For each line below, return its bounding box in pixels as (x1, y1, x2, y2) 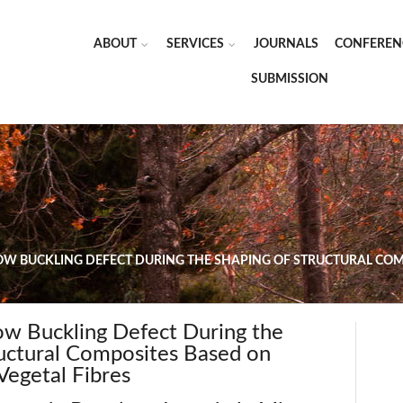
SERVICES (166, 38, 224, 50)
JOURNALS (254, 38, 318, 50)
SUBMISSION (250, 73, 328, 85)
